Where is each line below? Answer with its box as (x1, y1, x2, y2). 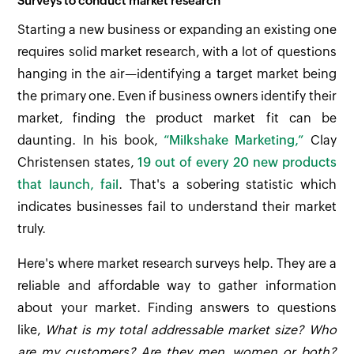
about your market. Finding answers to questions (17, 300, 337, 316)
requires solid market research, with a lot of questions (17, 44, 337, 60)
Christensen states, (17, 155, 138, 171)
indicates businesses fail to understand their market (17, 199, 337, 215)
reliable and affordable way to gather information (17, 278, 337, 294)
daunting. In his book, (17, 133, 164, 149)
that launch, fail (17, 177, 119, 193)
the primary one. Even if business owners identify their (17, 88, 337, 104)
